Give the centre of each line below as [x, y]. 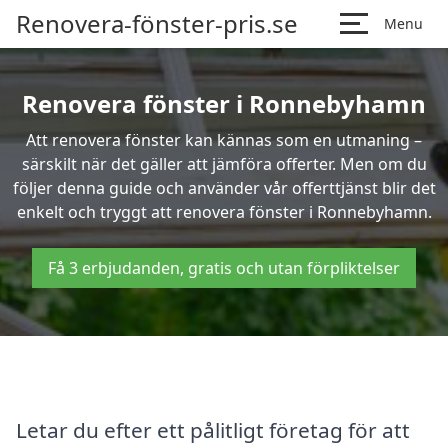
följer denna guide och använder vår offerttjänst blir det [224, 188]
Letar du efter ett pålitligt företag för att [213, 429]
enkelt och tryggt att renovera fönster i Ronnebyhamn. [224, 212]
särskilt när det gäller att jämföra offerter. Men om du [224, 164]
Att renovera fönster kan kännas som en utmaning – [224, 140]
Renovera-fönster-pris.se [157, 23]
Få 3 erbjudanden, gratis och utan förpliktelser [224, 268]
